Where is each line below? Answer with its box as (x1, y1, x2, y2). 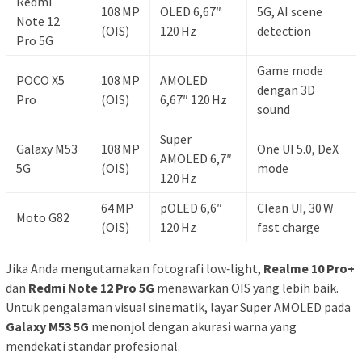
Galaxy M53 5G (6, 318, 89, 335)
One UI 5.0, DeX (257, 140, 339, 157)
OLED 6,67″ (160, 2, 221, 19)
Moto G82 (16, 208, 69, 225)
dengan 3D (257, 81, 315, 98)
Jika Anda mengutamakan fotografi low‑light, (6, 259, 263, 276)
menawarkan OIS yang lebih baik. (154, 279, 339, 296)
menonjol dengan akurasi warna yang (89, 318, 297, 335)
